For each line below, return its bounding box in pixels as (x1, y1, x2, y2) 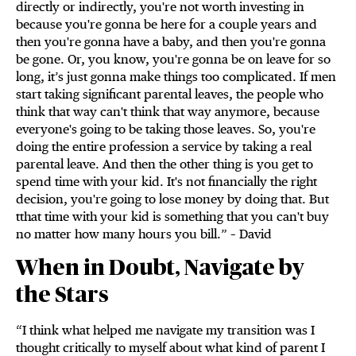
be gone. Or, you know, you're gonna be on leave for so (16, 52, 331, 68)
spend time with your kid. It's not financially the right (16, 174, 317, 190)
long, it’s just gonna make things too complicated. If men (16, 69, 336, 85)
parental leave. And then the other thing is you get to (16, 157, 313, 172)
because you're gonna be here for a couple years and (16, 17, 317, 33)
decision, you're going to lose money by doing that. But (16, 192, 329, 207)
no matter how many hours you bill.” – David (16, 226, 272, 242)
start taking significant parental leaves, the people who (16, 87, 323, 103)
